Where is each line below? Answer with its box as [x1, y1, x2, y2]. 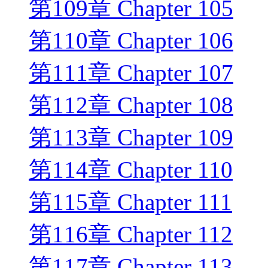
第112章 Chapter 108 [29, 92, 233, 118]
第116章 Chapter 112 [29, 221, 233, 248]
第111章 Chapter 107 [29, 60, 233, 86]
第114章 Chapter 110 [29, 157, 233, 183]
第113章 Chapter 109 [29, 124, 233, 151]
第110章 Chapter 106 [29, 28, 233, 54]
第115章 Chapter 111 [29, 189, 232, 215]
